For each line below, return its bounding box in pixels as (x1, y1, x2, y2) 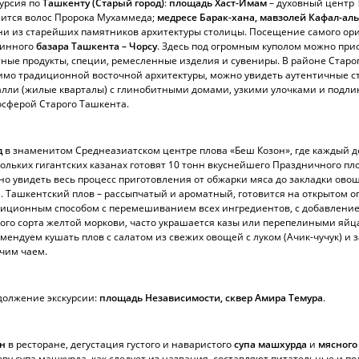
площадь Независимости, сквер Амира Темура (99, 291, 323, 305)
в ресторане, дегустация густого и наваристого (6, 337, 234, 351)
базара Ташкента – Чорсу (36, 39, 157, 53)
